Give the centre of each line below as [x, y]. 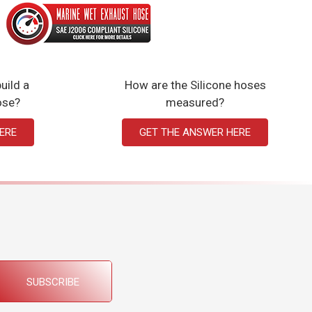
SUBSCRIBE [53, 282]
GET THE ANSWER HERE [195, 132]
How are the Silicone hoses [195, 85]
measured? [195, 102]
